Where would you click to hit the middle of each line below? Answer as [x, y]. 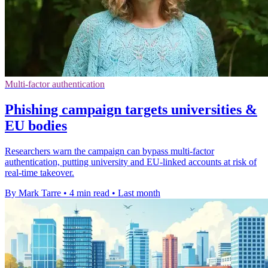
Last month [139, 193]
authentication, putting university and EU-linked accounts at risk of [131, 162]
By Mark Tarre [33, 193]
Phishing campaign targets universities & [131, 109]
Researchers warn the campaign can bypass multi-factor [109, 151]
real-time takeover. [39, 172]
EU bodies [36, 125]
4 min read [89, 193]
